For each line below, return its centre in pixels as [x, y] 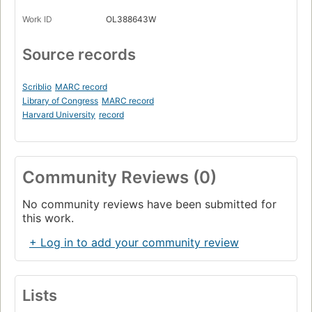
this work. [48, 218]
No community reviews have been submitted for [149, 204]
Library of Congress [60, 101]
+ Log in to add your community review [134, 243]
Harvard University [59, 115]
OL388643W [131, 19]
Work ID [37, 19]
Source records [79, 55]
